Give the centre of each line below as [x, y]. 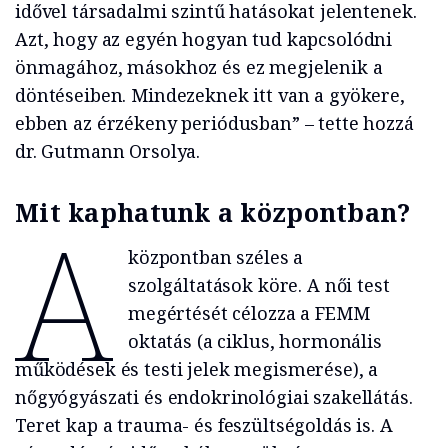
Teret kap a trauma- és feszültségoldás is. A [204, 425]
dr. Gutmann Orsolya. [108, 151]
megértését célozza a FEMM [248, 313]
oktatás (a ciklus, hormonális [254, 341]
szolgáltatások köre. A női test [258, 285]
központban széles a [215, 257]
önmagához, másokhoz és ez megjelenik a [199, 67]
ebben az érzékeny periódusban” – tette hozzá [214, 123]
